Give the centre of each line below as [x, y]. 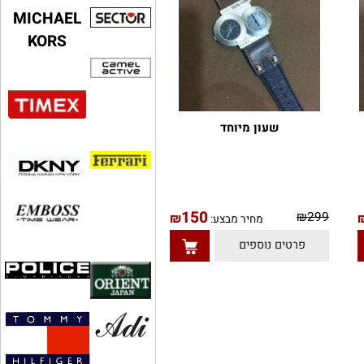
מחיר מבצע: [245, 275]
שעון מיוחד [260, 178]
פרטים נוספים [283, 301]
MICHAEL [50, 65]
